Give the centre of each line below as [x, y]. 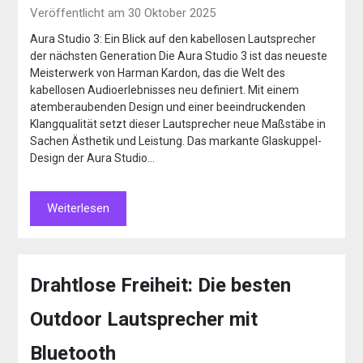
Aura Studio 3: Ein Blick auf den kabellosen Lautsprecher [173, 38]
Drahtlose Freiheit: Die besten [161, 285]
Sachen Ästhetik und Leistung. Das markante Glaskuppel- [176, 141]
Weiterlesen [79, 208]
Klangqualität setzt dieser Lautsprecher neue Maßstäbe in [178, 124]
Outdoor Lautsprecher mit [144, 319]
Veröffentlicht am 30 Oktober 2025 [123, 13]
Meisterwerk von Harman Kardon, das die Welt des [158, 73]
